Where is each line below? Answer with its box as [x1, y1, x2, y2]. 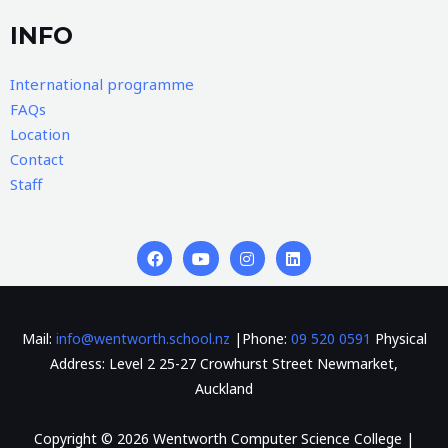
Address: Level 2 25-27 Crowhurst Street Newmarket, [50, 354, 398, 374]
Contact [10, 149, 64, 170]
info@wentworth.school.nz [55, 329, 230, 349]
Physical [370, 329, 427, 349]
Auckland [195, 379, 253, 399]
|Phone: [229, 329, 291, 349]
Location [10, 124, 70, 145]
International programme [10, 74, 194, 95]
